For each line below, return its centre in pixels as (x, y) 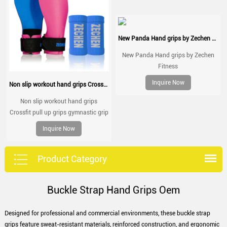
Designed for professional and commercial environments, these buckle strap (107, 213)
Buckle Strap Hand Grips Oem (113, 190)
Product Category (72, 159)
